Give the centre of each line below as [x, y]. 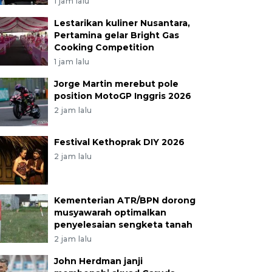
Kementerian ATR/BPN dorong [124, 200]
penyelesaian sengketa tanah [123, 225]
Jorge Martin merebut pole [116, 84]
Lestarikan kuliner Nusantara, [122, 23]
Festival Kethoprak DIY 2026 [119, 142]
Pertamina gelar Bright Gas [116, 35]
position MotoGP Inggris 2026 [122, 96]
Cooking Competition [104, 47]
